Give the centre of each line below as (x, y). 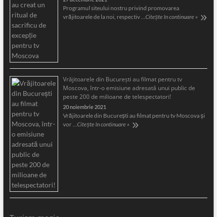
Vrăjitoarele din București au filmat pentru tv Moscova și (134, 115)
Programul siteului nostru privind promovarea (121, 8)
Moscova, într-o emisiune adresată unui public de (129, 88)
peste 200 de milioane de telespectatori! (117, 96)
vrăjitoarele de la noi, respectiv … (104, 16)
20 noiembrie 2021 (84, 107)
